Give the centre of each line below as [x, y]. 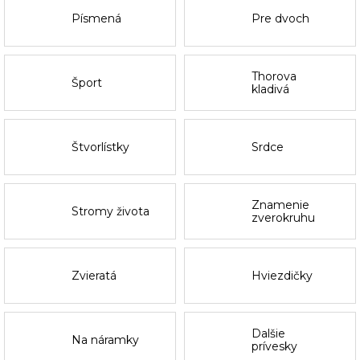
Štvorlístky [101, 147]
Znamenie [281, 205]
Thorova [274, 77]
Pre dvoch [281, 19]
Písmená [97, 19]
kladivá [271, 90]
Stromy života [111, 212]
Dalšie [269, 334]
